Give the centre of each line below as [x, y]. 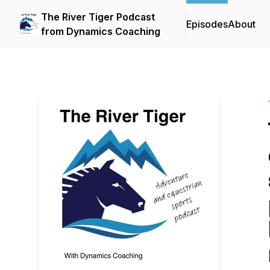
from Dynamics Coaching [101, 31]
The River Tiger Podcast [98, 17]
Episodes [207, 24]
